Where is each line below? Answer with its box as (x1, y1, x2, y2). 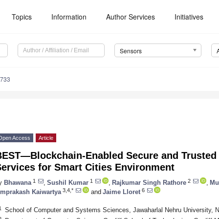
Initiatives (175, 12, 204, 22)
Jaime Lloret (103, 188, 140, 196)
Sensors (119, 46, 142, 55)
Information (51, 12, 87, 22)
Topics (12, 12, 32, 22)
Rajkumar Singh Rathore (112, 178, 186, 186)
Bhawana (4, 178, 31, 186)
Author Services (106, 12, 155, 22)
